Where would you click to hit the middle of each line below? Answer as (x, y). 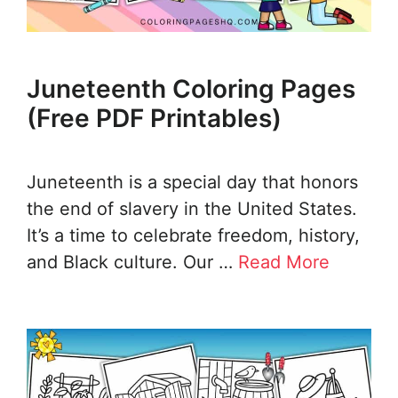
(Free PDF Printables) (154, 119)
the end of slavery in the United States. (192, 209)
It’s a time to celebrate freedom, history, (193, 236)
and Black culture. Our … (132, 263)
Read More (284, 263)
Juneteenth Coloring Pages (191, 89)
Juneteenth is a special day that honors (192, 183)
